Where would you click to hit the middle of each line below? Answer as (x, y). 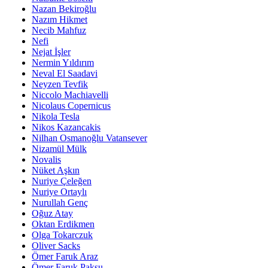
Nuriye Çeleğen (62, 181)
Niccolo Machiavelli (70, 95)
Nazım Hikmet (60, 20)
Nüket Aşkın (56, 170)
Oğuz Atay (52, 214)
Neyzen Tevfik (60, 84)
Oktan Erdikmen (63, 224)
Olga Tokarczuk (62, 235)
